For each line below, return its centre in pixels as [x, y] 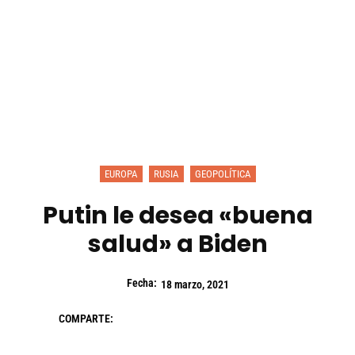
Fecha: [141, 283]
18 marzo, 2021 [195, 285]
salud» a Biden [177, 244]
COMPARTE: [86, 319]
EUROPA [121, 174]
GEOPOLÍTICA [223, 174]
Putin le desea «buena [177, 216]
